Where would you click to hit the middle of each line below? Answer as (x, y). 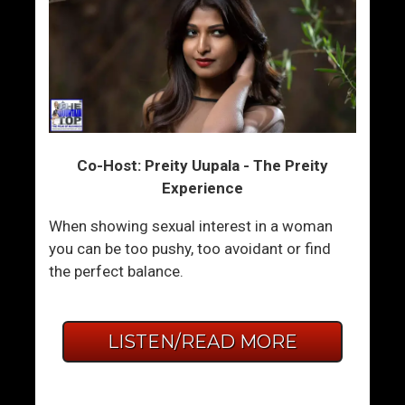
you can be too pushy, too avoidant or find (190, 248)
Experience (202, 188)
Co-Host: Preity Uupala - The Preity (202, 165)
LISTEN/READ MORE (202, 341)
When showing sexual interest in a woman (191, 226)
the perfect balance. (117, 271)
